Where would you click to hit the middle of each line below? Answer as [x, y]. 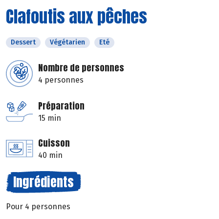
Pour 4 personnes [38, 206]
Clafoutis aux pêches [77, 16]
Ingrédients [44, 182]
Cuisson [54, 143]
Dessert [23, 42]
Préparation [61, 106]
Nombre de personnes [81, 67]
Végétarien [67, 42]
